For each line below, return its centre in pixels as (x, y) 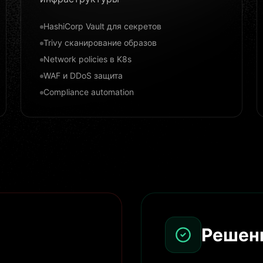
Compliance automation (88, 92)
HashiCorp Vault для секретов (102, 26)
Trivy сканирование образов (100, 43)
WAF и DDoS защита (83, 75)
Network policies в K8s (87, 59)
